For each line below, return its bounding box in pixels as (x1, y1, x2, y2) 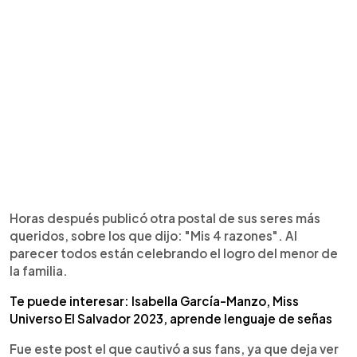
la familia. (10, 263, 68, 278)
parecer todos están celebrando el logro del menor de (10, 245, 338, 261)
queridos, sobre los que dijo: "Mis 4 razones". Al (10, 228, 297, 243)
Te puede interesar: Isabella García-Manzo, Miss (10, 293, 299, 308)
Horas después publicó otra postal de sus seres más (10, 210, 320, 226)
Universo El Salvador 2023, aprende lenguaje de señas (10, 311, 332, 326)
